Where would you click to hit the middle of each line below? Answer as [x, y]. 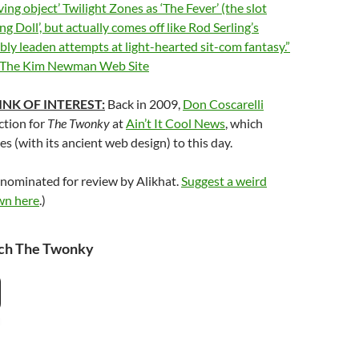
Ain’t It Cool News [175, 123]
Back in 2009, [144, 104]
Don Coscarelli [223, 104]
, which [244, 123]
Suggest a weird [224, 181]
